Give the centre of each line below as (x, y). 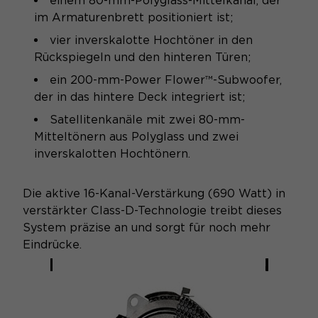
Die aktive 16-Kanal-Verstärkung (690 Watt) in (154, 194)
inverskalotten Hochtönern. (112, 154)
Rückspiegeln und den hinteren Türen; (142, 57)
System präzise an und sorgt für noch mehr (147, 228)
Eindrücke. (52, 245)
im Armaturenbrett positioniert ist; (133, 18)
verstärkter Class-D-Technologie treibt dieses (152, 211)
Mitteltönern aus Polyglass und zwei (136, 137)
